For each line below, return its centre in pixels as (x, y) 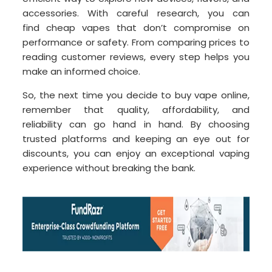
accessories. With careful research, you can (136, 13)
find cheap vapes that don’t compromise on (136, 28)
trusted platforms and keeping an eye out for (136, 139)
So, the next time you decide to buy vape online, (136, 95)
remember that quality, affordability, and (136, 110)
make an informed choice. (82, 72)
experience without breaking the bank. (109, 168)
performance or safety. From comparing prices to (136, 42)
